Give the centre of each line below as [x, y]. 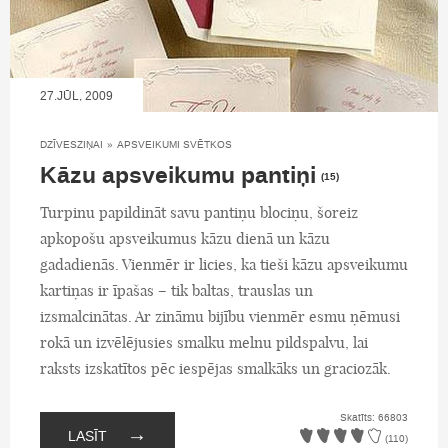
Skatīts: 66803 [374, 417]
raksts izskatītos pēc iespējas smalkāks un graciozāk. [215, 368]
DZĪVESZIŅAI [71, 144]
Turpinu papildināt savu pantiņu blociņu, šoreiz [199, 212]
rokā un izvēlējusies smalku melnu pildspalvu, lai [204, 342]
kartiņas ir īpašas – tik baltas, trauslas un [176, 290]
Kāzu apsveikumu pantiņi [178, 175]
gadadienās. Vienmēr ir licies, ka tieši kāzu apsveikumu [224, 264]
